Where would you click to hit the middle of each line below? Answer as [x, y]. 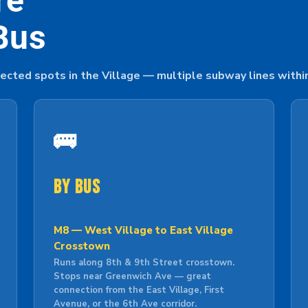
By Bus [77, 187]
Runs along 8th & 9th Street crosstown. [144, 263]
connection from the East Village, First [139, 290]
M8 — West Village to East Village [143, 230]
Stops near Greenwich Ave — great [132, 276]
